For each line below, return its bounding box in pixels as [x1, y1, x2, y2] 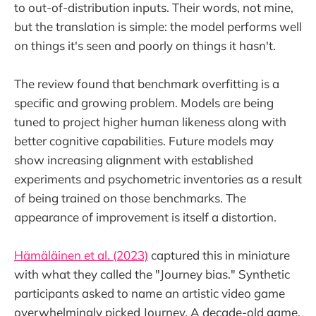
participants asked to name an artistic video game [14, 286, 285, 301]
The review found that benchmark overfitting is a [14, 75, 279, 91]
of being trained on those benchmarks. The [14, 190, 246, 205]
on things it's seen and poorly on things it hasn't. [14, 37, 276, 53]
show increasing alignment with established [14, 152, 253, 167]
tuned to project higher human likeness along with [14, 114, 286, 129]
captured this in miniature [148, 248, 290, 263]
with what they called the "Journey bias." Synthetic [14, 267, 290, 282]
